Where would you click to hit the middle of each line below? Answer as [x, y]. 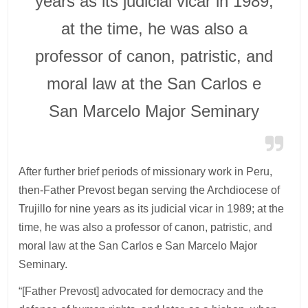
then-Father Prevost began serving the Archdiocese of [150, 190]
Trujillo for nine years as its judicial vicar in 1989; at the [152, 208]
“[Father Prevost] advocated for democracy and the [141, 291]
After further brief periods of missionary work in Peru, [146, 171]
